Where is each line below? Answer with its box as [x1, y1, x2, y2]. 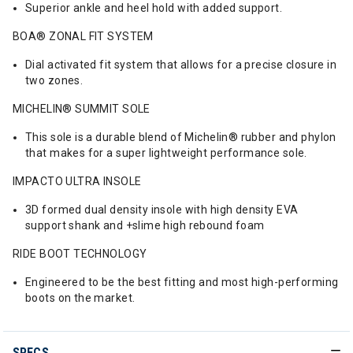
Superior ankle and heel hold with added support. [25, 2, 283, 14]
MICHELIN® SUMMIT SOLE [13, 102, 150, 115]
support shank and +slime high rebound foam [25, 219, 265, 232]
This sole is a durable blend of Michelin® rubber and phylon [25, 131, 336, 143]
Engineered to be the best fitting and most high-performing [25, 276, 339, 288]
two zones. [25, 74, 84, 87]
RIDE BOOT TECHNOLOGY [13, 247, 147, 260]
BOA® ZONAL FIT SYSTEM [13, 30, 154, 43]
